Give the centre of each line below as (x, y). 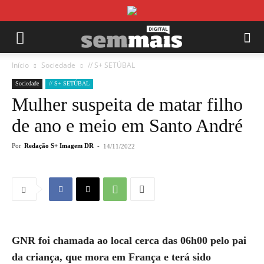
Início (20, 65)
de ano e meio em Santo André (127, 126)
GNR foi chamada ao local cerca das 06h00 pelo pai (129, 240)
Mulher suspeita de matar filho (127, 104)
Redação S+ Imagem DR (59, 146)
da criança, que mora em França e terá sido (111, 257)
